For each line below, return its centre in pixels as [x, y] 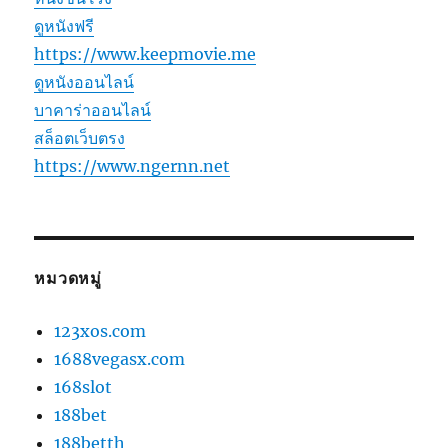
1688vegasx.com [120, 358]
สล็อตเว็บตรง [80, 137]
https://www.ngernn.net [132, 165]
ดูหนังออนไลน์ [84, 81]
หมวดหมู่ [68, 278]
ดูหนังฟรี [64, 25]
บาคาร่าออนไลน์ [93, 109]
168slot [83, 386]
